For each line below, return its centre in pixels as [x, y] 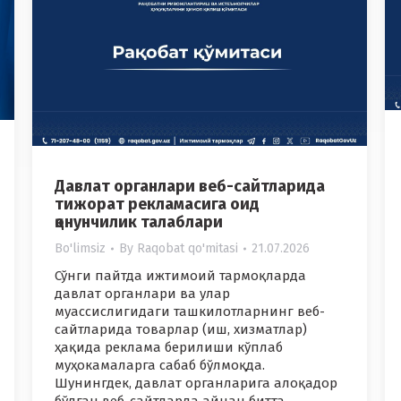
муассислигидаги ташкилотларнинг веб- [190, 312]
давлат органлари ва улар [142, 294]
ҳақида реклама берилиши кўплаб [169, 348]
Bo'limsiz [80, 249]
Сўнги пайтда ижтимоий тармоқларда [180, 276]
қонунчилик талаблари [139, 222]
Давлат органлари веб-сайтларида [190, 187]
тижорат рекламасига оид [157, 205]
